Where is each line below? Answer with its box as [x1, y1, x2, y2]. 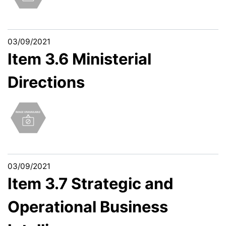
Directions [8, 72, 85, 91]
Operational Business [8, 197, 168, 216]
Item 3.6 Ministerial [8, 49, 151, 68]
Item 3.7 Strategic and [8, 174, 174, 193]
